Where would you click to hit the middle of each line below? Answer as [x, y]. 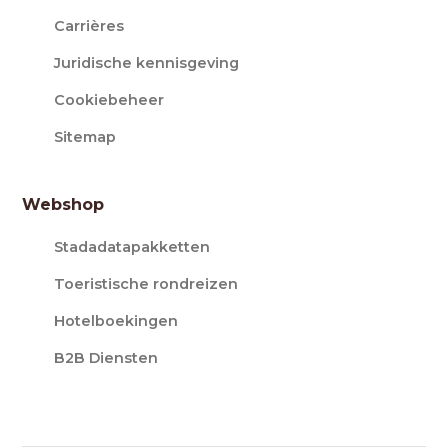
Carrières [89, 26]
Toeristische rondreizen [146, 284]
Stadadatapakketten [132, 247]
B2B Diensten [106, 358]
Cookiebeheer [109, 100]
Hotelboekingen [116, 321]
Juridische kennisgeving [147, 63]
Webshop [63, 204]
